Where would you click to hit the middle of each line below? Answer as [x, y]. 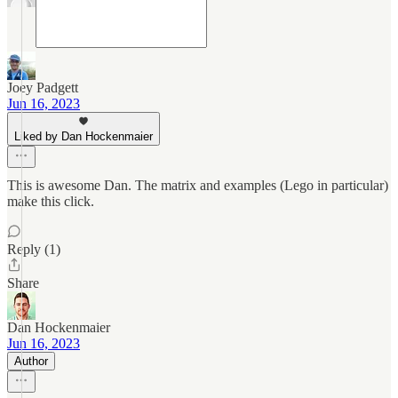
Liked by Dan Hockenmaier [84, 136]
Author [31, 361]
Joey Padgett [43, 88]
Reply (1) [34, 249]
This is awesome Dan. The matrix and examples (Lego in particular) [198, 185]
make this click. [51, 201]
